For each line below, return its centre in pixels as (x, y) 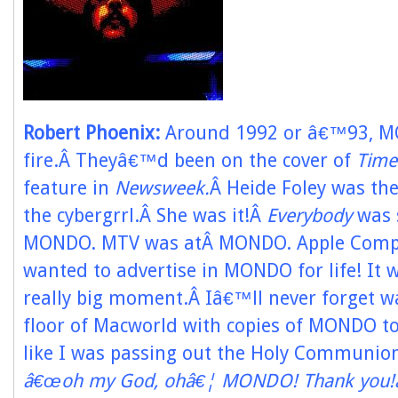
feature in (69, 188)
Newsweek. (162, 188)
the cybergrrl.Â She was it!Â (145, 215)
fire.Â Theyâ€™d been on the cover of (190, 160)
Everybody (312, 215)
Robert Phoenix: (94, 133)
